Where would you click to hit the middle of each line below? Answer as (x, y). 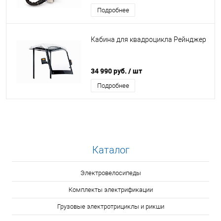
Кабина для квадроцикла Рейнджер (148, 40)
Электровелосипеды (110, 173)
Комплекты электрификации (110, 190)
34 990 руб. (110, 71)
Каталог (110, 150)
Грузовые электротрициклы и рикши (110, 206)
